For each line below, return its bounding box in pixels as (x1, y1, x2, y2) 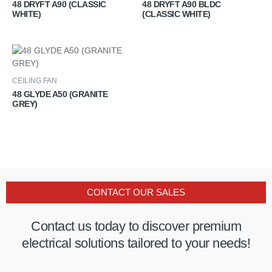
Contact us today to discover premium (31, 219, 241, 234)
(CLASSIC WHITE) (142, 9, 211, 19)
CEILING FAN (12, 76, 57, 86)
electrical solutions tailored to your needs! (22, 236, 250, 251)
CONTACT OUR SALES (87, 188, 185, 198)
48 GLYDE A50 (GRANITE (12, 89, 108, 100)
